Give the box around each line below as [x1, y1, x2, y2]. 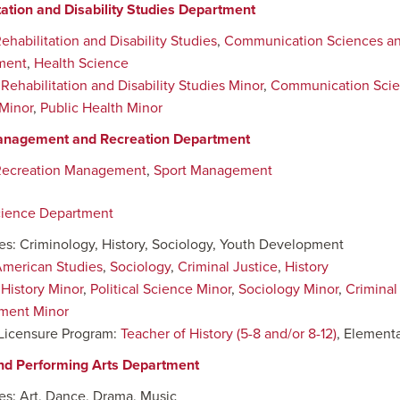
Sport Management [154, 162, 272, 179]
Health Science [34, 54, 129, 72]
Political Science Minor [90, 280, 231, 298]
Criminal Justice [178, 258, 278, 276]
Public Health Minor [40, 99, 162, 117]
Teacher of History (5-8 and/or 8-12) [121, 325, 337, 343]
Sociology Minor [238, 280, 338, 298]
